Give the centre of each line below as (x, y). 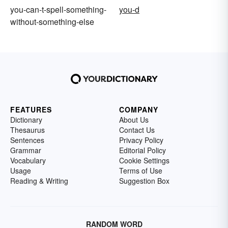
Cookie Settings (144, 160)
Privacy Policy (141, 140)
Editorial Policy (142, 150)
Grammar (26, 150)
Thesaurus (27, 130)
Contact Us (137, 130)
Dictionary (26, 119)
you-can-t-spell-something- (58, 9)
